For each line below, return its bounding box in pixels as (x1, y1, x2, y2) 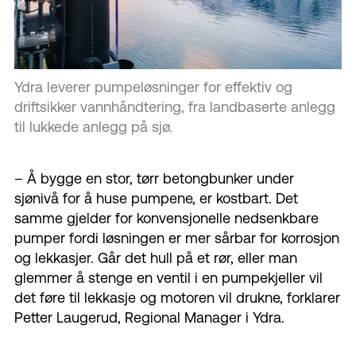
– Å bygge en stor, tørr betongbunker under (14, 170, 294, 188)
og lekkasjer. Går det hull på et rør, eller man (14, 250, 297, 267)
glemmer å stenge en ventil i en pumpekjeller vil (14, 269, 323, 287)
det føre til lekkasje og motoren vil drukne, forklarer (14, 289, 340, 307)
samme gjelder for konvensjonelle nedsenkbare (14, 210, 319, 227)
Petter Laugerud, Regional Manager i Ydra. (14, 309, 284, 327)
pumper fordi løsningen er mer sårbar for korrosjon (14, 230, 339, 247)
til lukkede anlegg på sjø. (14, 118, 172, 136)
